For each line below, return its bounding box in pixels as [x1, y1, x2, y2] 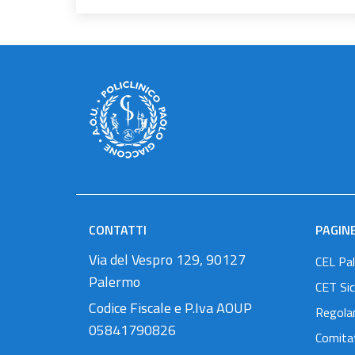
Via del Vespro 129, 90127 [89, 248, 246, 270]
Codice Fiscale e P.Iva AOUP [89, 296, 252, 319]
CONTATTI [89, 219, 147, 239]
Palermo [89, 270, 140, 292]
